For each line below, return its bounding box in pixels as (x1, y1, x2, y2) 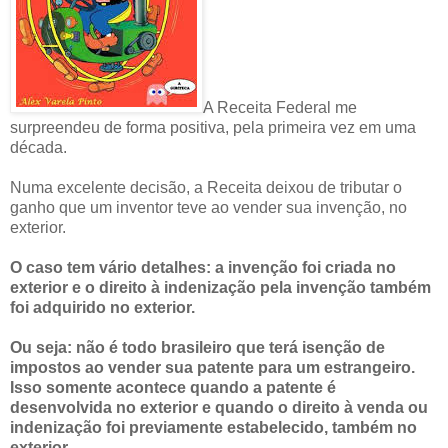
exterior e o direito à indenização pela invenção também (10, 278, 431, 296)
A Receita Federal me (203, 98, 357, 116)
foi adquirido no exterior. (10, 298, 199, 316)
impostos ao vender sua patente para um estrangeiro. (10, 358, 415, 376)
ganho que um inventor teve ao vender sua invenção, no (10, 198, 407, 216)
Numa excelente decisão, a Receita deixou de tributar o (10, 178, 402, 196)
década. (10, 138, 67, 156)
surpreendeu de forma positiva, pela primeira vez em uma (10, 118, 416, 136)
